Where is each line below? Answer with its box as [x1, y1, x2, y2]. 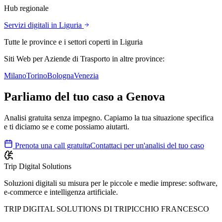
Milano [4, 71, 26, 80]
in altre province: [110, 55, 165, 63]
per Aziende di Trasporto [33, 55, 110, 63]
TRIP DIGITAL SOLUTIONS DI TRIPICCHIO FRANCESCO [4, 205, 209, 214]
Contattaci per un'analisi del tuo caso [90, 141, 204, 150]
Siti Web [4, 55, 31, 63]
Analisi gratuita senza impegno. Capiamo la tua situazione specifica [4, 113, 214, 122]
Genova [126, 90, 165, 104]
